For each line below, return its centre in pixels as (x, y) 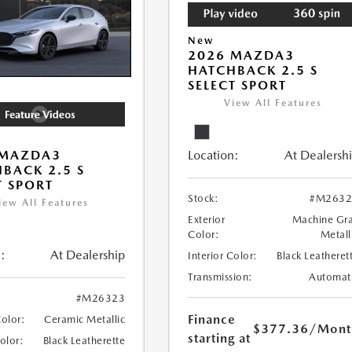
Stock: (203, 199)
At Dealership (88, 255)
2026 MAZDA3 (242, 56)
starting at (220, 339)
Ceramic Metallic (85, 320)
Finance (212, 320)
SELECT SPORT (238, 86)
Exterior (207, 220)
